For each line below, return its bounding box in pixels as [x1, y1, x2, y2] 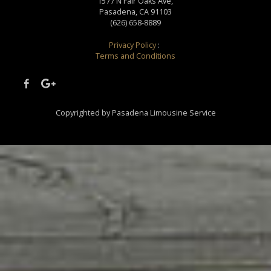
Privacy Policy [109, 39, 158, 50]
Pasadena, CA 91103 [99, 6, 172, 17]
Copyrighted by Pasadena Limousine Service [55, 108, 216, 119]
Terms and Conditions [95, 50, 175, 61]
